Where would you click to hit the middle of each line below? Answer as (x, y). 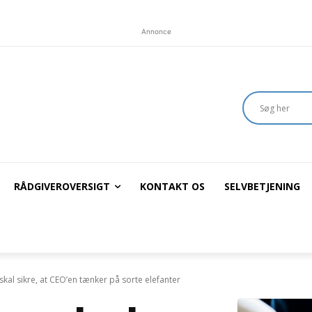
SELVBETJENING (263, 187)
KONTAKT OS (173, 187)
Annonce (156, 31)
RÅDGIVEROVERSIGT (62, 187)
